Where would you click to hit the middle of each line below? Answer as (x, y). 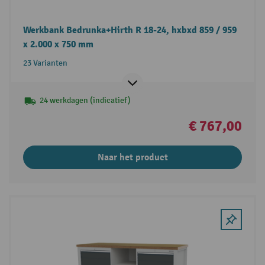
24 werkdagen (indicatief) (85, 100)
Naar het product (132, 157)
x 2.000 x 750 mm (58, 44)
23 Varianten (45, 63)
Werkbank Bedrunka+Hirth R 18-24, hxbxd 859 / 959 (130, 30)
